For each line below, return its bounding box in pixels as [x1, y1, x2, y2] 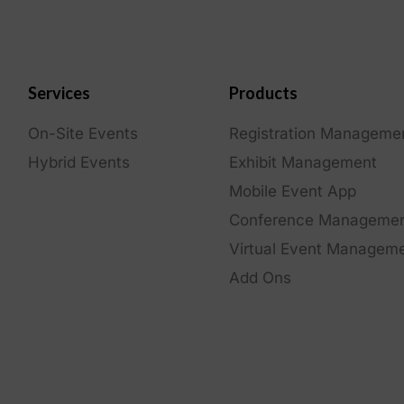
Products [228, 82, 298, 103]
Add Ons [228, 268, 291, 287]
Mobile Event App [228, 181, 356, 200]
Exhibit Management [228, 152, 377, 171]
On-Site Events [27, 124, 138, 142]
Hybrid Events [27, 152, 130, 171]
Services [27, 82, 90, 103]
